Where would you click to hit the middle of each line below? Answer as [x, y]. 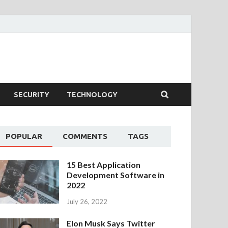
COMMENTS [85, 136]
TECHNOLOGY [92, 94]
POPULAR [24, 136]
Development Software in [116, 175]
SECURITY [32, 94]
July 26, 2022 [87, 201]
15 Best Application [104, 165]
